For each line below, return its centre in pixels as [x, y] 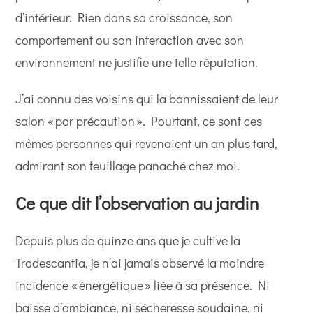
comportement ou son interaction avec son [130, 40]
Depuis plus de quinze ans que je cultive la [128, 240]
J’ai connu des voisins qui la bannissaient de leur [147, 99]
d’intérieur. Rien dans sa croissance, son [124, 17]
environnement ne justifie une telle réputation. [137, 62]
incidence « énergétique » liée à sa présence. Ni [143, 285]
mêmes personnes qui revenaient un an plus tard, [147, 143]
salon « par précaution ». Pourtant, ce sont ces [139, 121]
